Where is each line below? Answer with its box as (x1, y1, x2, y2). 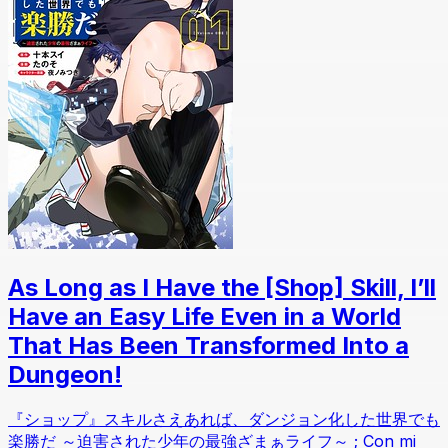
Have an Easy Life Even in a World (8, 302, 401, 332)
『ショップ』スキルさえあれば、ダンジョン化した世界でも (8, 409, 440, 430)
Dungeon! (8, 360, 122, 390)
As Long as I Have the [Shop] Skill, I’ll (8, 273, 436, 303)
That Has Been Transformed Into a (8, 331, 409, 361)
